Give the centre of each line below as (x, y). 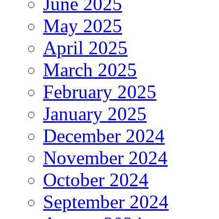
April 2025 (85, 48)
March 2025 (90, 70)
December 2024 (104, 136)
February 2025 (100, 92)
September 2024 (106, 202)
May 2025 (83, 26)
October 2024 (96, 180)
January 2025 (95, 114)
